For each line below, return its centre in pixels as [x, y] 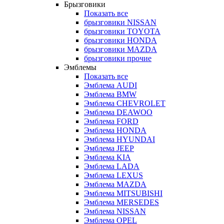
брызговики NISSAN [120, 22]
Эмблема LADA [112, 166]
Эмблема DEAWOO [118, 112]
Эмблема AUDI [110, 85]
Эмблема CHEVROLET [125, 103]
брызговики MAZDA [120, 49]
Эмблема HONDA [115, 130]
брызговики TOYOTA [122, 31]
